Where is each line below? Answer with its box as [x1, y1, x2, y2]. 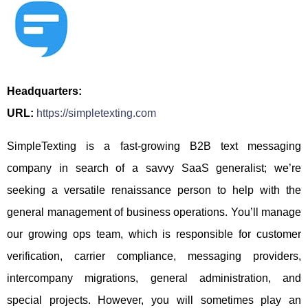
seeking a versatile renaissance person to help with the [7, 184, 301, 196]
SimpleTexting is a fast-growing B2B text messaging [7, 140, 301, 152]
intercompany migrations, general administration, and [7, 272, 301, 284]
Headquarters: [7, 85, 82, 97]
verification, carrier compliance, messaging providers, [7, 250, 301, 262]
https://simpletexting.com [36, 107, 156, 119]
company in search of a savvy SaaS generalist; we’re [7, 162, 301, 174]
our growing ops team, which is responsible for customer [7, 228, 301, 240]
